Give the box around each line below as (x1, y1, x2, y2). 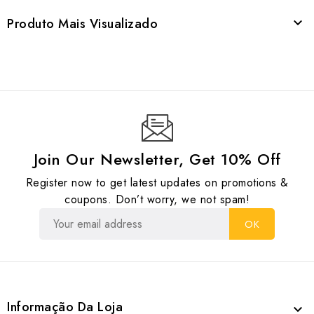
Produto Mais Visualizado (7, 15, 158, 34)
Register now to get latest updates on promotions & (25, 175, 289, 191)
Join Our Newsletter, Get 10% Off (33, 148, 281, 171)
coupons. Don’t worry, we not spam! (64, 191, 250, 208)
